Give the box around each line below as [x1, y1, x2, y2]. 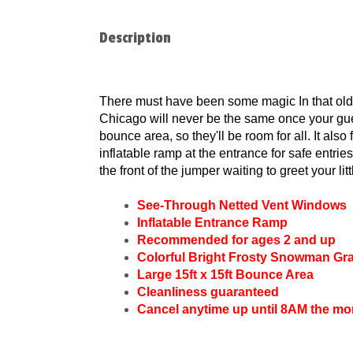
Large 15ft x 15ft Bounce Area [137, 268, 314, 281]
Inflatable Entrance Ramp [137, 216, 288, 229]
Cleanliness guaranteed [137, 285, 279, 299]
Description [99, 29, 171, 46]
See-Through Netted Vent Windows [137, 199, 347, 212]
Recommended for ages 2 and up [137, 233, 336, 247]
